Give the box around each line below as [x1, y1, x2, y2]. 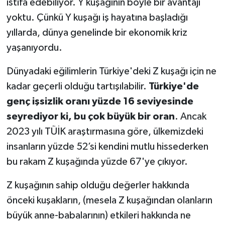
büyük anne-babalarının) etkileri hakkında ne [6, 210, 191, 220]
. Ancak [174, 111, 206, 122]
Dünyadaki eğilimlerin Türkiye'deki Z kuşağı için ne [6, 66, 216, 76]
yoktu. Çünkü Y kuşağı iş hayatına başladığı [6, 12, 188, 23]
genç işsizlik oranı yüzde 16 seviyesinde [6, 96, 193, 106]
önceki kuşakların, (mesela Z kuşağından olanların [6, 195, 212, 205]
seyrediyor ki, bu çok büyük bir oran [6, 111, 175, 122]
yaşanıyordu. [6, 42, 62, 53]
